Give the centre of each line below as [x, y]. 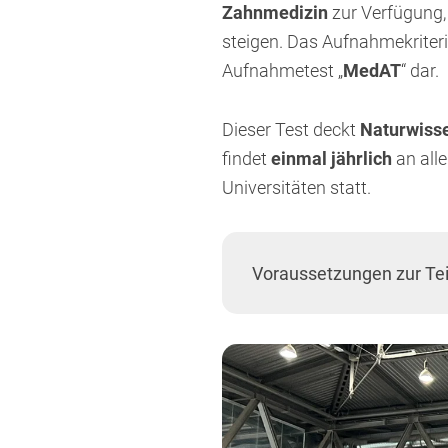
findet [246, 158]
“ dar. [420, 70]
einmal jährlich [331, 158]
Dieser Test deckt [291, 129]
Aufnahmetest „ [282, 70]
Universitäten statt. [296, 187]
